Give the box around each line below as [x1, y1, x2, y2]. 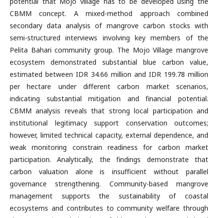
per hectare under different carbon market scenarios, [10, 82, 208, 91]
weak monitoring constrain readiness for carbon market [10, 143, 208, 152]
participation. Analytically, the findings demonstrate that [10, 155, 208, 164]
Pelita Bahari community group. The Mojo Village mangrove [10, 45, 208, 54]
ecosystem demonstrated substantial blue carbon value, [10, 57, 208, 67]
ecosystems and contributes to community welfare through [10, 203, 208, 213]
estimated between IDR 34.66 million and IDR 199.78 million [10, 70, 208, 79]
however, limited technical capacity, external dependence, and [10, 130, 208, 140]
